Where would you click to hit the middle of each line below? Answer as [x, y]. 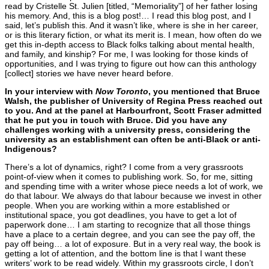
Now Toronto [122, 92]
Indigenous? [31, 149]
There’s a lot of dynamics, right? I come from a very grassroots [124, 167]
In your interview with [50, 92]
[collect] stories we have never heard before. [89, 73]
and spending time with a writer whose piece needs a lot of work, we [134, 186]
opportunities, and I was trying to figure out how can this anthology [131, 63]
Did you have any [190, 120]
